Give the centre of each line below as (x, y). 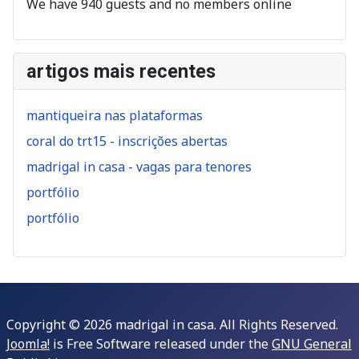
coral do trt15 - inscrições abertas (127, 141)
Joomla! (28, 344)
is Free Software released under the (161, 344)
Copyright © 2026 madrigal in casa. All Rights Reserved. (172, 325)
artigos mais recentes (121, 72)
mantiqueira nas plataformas (115, 116)
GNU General (312, 344)
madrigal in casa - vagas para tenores (139, 167)
